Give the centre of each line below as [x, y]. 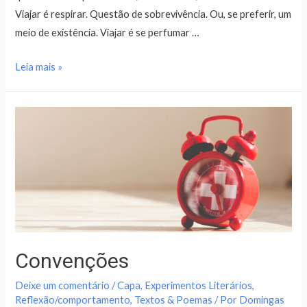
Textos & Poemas [174, 299]
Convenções [72, 260]
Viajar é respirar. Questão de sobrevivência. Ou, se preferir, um [153, 14]
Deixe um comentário [63, 285]
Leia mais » [39, 67]
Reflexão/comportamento [73, 299]
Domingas [262, 299]
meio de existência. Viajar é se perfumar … [108, 32]
